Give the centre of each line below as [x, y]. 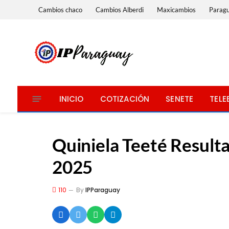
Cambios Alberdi [120, 9]
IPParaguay [103, 190]
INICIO [71, 99]
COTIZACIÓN [125, 99]
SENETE [180, 99]
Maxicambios [177, 9]
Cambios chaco [61, 9]
